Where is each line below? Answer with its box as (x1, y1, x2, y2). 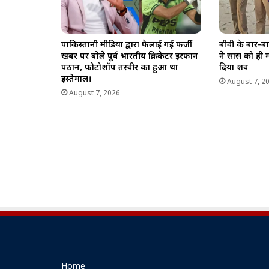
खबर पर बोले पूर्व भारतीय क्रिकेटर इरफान (61, 50, 198, 62)
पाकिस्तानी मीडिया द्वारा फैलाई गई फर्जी (61, 39, 192, 51)
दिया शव (219, 62, 249, 74)
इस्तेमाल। (61, 73, 92, 85)
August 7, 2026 (69, 88, 120, 98)
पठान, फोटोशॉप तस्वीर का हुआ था (61, 62, 178, 74)
